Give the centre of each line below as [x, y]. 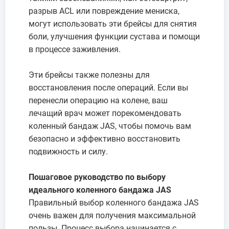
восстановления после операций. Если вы [108, 87]
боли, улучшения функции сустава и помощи [114, 36]
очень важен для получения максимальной [112, 215]
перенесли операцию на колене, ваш [98, 100]
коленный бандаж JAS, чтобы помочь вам [110, 126]
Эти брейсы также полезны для [89, 75]
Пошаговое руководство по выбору [97, 177]
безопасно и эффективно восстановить [105, 139]
